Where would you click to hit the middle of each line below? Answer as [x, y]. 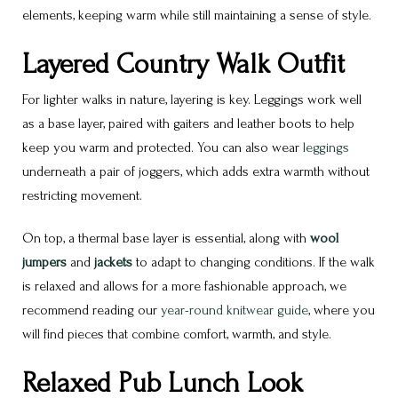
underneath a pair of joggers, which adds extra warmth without [196, 172]
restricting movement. [82, 196]
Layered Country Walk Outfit [183, 65]
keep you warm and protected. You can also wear [163, 148]
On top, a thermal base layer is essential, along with [164, 239]
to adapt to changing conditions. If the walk [255, 263]
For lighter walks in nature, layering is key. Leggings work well [192, 100]
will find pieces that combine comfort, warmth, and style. [177, 334]
